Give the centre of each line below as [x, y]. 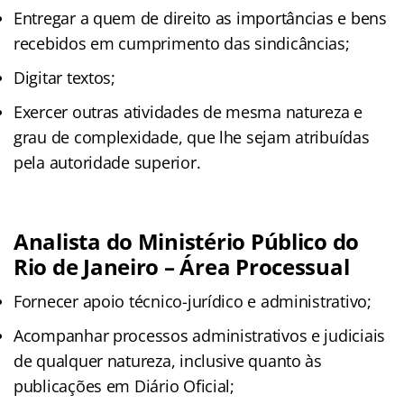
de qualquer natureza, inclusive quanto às [168, 360]
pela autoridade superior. [107, 162]
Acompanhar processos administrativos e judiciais [200, 335]
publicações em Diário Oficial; [124, 386]
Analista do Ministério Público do [187, 241]
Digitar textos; [64, 77]
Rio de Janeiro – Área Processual [182, 266]
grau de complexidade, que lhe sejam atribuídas [192, 137]
